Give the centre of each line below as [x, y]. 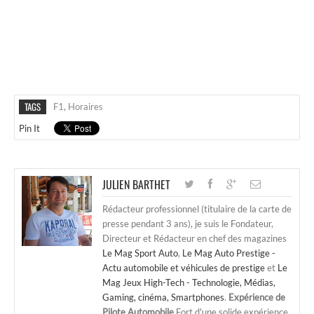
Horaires [86, 106]
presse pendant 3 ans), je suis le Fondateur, [188, 223]
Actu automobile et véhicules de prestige [184, 267]
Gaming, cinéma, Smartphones [163, 297]
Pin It [29, 128]
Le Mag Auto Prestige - [229, 253]
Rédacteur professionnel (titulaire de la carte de [197, 209]
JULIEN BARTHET [136, 184]
